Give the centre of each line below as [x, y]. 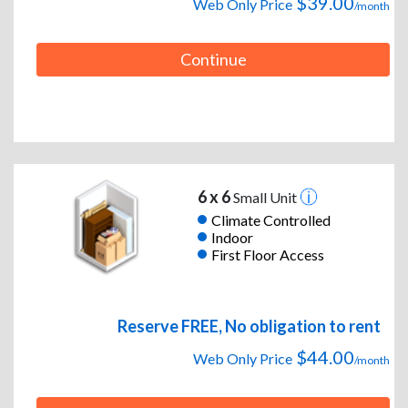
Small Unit [265, 198]
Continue [213, 60]
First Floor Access [267, 254]
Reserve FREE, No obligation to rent [249, 326]
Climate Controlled [270, 219]
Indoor [232, 237]
